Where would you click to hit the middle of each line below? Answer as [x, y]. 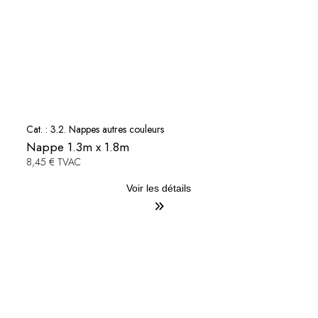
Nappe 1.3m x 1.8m [77, 147]
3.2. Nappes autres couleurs [107, 130]
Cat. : [38, 130]
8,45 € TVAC [53, 162]
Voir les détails [159, 188]
